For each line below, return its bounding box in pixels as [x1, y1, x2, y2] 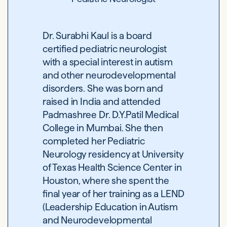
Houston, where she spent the [43, 175, 169, 186]
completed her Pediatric [43, 136, 145, 146]
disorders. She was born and [43, 83, 163, 94]
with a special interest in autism [43, 57, 173, 67]
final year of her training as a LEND [43, 188, 184, 199]
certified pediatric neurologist [43, 44, 167, 54]
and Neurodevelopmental [43, 215, 152, 225]
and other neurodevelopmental [43, 70, 176, 81]
